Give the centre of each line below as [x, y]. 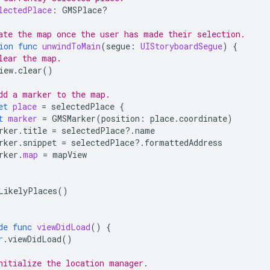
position [121, 118]
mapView [70, 154]
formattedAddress [184, 142]
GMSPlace [82, 10]
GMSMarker [74, 118]
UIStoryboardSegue [181, 46]
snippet [40, 142]
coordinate [203, 118]
